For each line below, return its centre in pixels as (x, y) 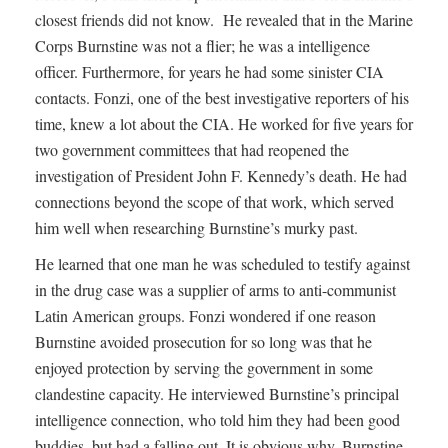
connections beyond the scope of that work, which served (214, 202)
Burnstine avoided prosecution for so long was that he (203, 342)
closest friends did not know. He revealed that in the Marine (224, 20)
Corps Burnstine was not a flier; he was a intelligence (202, 46)
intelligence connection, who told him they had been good (217, 420)
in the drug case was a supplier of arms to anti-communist (215, 290)
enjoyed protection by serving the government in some (204, 368)
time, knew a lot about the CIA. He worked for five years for (224, 124)
